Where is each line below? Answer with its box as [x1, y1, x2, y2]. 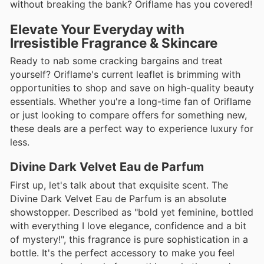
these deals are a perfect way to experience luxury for [10, 122, 253, 134]
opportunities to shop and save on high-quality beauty [10, 81, 254, 94]
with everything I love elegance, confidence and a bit [10, 219, 246, 232]
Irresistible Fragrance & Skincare [10, 34, 217, 51]
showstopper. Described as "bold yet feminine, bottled [10, 206, 253, 218]
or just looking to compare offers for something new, [10, 108, 247, 121]
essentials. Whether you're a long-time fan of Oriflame [10, 95, 251, 107]
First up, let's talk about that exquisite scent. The [10, 179, 228, 191]
